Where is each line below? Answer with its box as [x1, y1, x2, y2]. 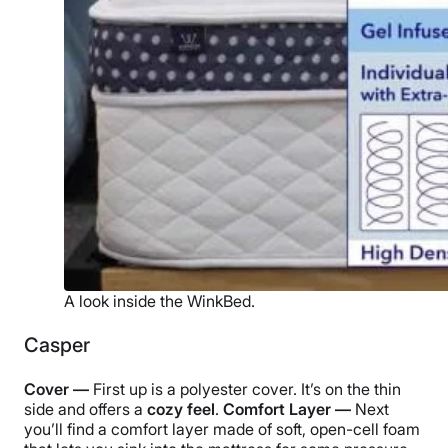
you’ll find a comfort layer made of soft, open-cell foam [24, 419, 420, 440]
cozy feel [147, 399, 215, 420]
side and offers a [24, 399, 147, 420]
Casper [24, 333, 90, 358]
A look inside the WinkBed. [64, 291, 255, 312]
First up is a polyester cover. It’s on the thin [89, 379, 401, 400]
